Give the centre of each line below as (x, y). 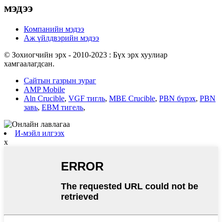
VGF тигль (87, 99)
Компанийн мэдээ (54, 29)
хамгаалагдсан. (29, 64)
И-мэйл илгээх (40, 133)
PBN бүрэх (177, 99)
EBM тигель (62, 108)
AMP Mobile (44, 90)
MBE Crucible (132, 99)
